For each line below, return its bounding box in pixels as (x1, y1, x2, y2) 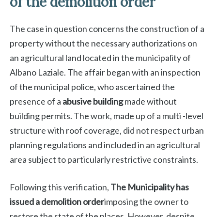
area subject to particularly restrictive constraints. (10, 154, 198, 165)
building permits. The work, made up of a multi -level (10, 110, 203, 122)
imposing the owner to (104, 196, 188, 207)
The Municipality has (109, 182, 189, 193)
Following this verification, (10, 182, 109, 193)
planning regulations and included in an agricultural (10, 139, 200, 151)
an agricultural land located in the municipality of (10, 52, 191, 63)
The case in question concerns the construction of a (10, 23, 204, 34)
